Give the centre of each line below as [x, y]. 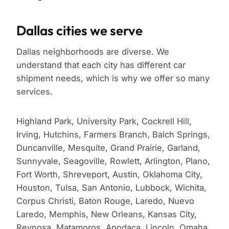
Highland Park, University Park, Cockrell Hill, [104, 121]
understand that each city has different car [101, 65]
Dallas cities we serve [79, 31]
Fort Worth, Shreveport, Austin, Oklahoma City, [109, 175]
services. [35, 92]
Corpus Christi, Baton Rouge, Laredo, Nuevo [105, 201]
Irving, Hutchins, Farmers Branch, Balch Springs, [113, 135]
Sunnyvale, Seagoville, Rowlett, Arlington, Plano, [113, 161]
